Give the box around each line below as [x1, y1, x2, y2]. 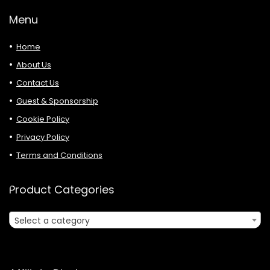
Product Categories [9, 182, 115, 198]
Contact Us [16, 77, 59, 89]
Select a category [14, 215, 90, 227]
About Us [16, 59, 51, 71]
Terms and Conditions [16, 149, 102, 162]
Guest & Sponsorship [16, 95, 98, 107]
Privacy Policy [16, 131, 69, 143]
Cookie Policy [16, 113, 69, 125]
